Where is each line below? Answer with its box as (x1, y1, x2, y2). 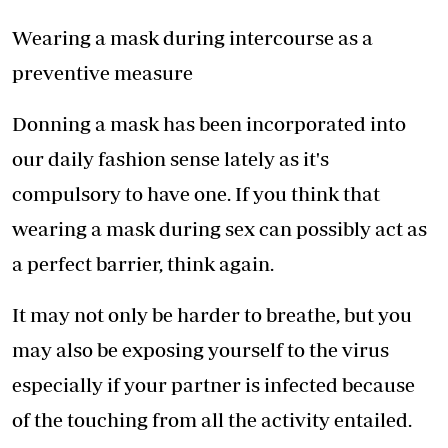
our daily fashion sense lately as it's (12, 147, 329, 171)
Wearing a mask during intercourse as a (12, 26, 373, 50)
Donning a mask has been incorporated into (12, 112, 406, 136)
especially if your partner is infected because (12, 373, 415, 397)
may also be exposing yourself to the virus (12, 338, 389, 362)
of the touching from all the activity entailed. (12, 408, 412, 432)
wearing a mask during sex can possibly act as (12, 217, 427, 241)
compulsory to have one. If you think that (12, 182, 380, 206)
